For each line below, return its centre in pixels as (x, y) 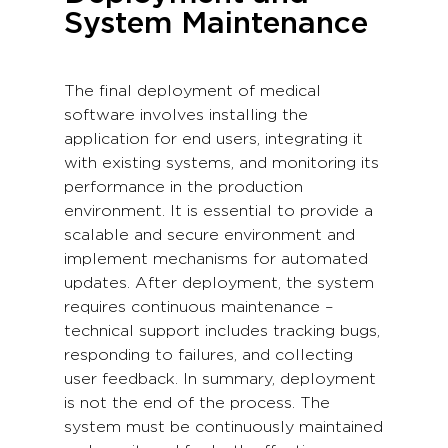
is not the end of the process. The (197, 402)
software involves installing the (186, 114)
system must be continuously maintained (223, 426)
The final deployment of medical (192, 90)
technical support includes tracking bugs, (222, 330)
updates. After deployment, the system (219, 282)
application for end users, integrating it (213, 138)
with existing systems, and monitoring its (221, 162)
